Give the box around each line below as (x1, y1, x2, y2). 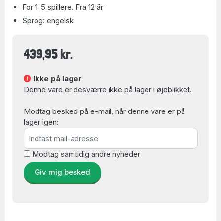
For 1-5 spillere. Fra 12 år (22, 2, 103, 12)
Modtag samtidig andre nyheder (32, 149, 140, 159)
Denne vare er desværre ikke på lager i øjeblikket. (23, 85, 192, 94)
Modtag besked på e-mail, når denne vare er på (23, 107, 185, 116)
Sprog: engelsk (22, 16, 74, 25)
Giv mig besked (34, 167, 90, 177)
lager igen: (23, 117, 59, 127)
